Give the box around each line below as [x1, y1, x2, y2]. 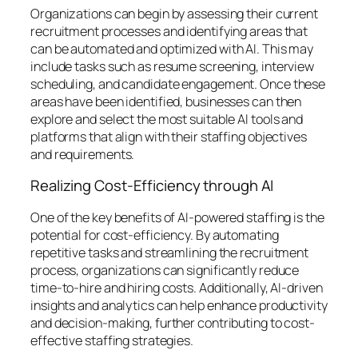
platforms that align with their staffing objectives [30, 127, 307, 145]
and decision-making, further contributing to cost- [30, 313, 315, 332]
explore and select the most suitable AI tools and [30, 109, 304, 128]
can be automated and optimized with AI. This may [30, 39, 314, 58]
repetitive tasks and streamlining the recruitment [30, 243, 309, 261]
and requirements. [30, 145, 135, 163]
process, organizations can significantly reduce [30, 261, 300, 279]
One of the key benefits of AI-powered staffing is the [30, 208, 324, 226]
